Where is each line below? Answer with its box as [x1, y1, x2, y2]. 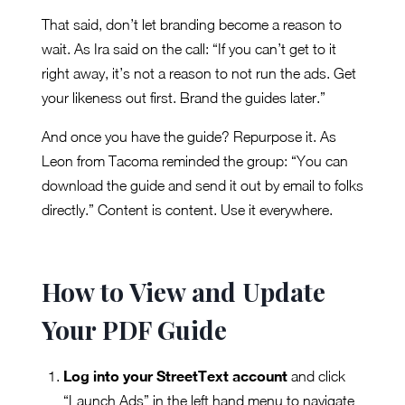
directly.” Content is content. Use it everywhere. [42, 201, 333, 218]
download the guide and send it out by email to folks [42, 176, 363, 193]
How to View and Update [42, 274, 325, 308]
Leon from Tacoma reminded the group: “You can [42, 152, 348, 169]
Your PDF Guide [42, 312, 227, 346]
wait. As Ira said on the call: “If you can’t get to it [42, 40, 336, 57]
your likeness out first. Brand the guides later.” [42, 89, 325, 106]
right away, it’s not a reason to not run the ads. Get [42, 64, 356, 81]
